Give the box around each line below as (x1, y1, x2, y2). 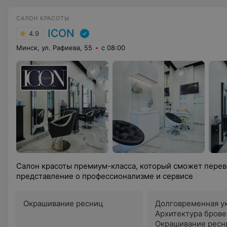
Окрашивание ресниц (23, 199, 103, 208)
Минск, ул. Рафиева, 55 (16, 44, 92, 52)
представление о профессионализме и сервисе (16, 171, 193, 181)
